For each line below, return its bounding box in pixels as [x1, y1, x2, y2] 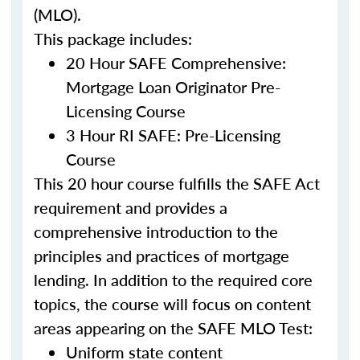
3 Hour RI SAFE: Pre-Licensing [66, 124, 280, 146]
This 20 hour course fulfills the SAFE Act [34, 172, 320, 194]
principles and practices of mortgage [34, 244, 289, 267]
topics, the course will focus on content [34, 292, 311, 315]
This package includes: [34, 27, 192, 50]
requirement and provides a [34, 196, 227, 219]
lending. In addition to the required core [34, 268, 313, 291]
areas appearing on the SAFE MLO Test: [34, 317, 313, 339]
